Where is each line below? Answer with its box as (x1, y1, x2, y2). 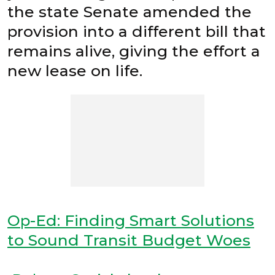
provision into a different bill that (7, 22, 266, 41)
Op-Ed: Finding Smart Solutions (7, 211, 254, 230)
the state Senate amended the (7, 2, 252, 21)
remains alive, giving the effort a (7, 42, 260, 61)
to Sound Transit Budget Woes (7, 231, 250, 250)
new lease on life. (7, 61, 142, 80)
